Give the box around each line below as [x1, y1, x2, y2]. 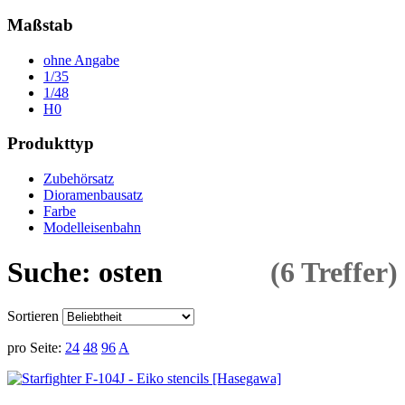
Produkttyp [7, 134, 94, 154]
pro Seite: [7, 340, 61, 356]
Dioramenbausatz [43, 187, 143, 203]
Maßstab [7, 15, 73, 35]
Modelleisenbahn [43, 220, 141, 236]
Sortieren [7, 308, 59, 325]
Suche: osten [7, 255, 163, 288]
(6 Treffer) [270, 255, 398, 288]
